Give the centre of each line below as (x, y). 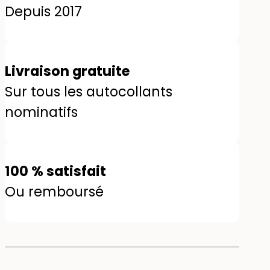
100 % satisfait (55, 171)
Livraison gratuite (67, 71)
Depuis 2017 (43, 11)
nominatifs (41, 112)
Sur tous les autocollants (89, 91)
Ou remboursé (54, 192)
